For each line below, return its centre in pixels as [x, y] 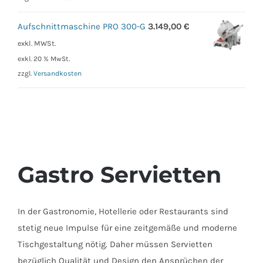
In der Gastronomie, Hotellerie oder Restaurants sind [123, 212]
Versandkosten [58, 73]
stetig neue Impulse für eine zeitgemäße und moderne [127, 228]
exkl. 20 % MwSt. [44, 59]
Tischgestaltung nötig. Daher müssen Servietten [115, 245]
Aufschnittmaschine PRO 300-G [82, 27]
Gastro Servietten [119, 174]
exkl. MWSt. [37, 44]
